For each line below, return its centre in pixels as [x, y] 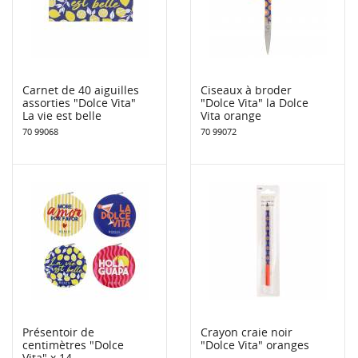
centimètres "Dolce [73, 344]
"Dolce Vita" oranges [255, 344]
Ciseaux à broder [246, 89]
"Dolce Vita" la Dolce [255, 102]
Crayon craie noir [247, 332]
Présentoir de [58, 332]
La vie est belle [62, 115]
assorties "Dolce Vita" [79, 102]
